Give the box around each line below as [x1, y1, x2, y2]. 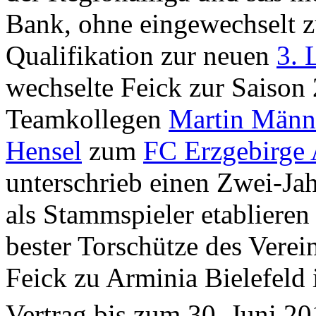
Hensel [6, 135, 82, 166]
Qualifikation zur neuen [6, 39, 276, 71]
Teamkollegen [6, 103, 169, 134]
